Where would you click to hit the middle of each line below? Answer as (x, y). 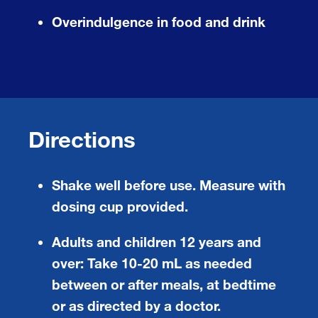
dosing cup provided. (120, 206)
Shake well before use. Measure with (169, 185)
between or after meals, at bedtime (164, 284)
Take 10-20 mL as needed (168, 263)
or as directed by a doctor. (136, 305)
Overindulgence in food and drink (159, 21)
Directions (82, 139)
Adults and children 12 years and (157, 241)
